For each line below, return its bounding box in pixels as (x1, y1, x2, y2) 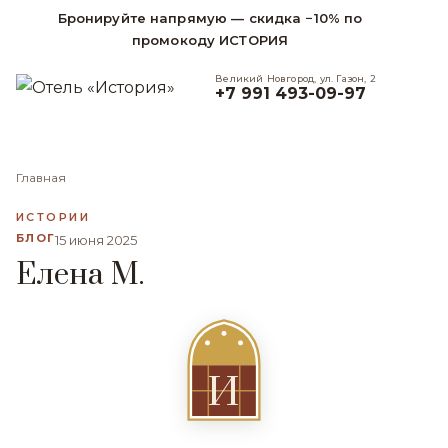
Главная (16, 170, 66, 185)
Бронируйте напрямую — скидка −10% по (57, 10, 363, 26)
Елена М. (16, 256, 145, 294)
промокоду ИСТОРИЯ (131, 32, 289, 48)
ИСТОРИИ (16, 210, 90, 224)
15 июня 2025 (55, 232, 138, 248)
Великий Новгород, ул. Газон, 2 (215, 72, 376, 84)
